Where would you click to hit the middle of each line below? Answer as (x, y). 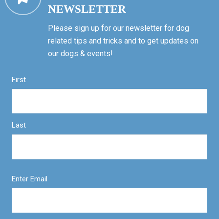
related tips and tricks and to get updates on (123, 41)
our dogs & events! (80, 53)
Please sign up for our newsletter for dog (118, 28)
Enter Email (29, 179)
